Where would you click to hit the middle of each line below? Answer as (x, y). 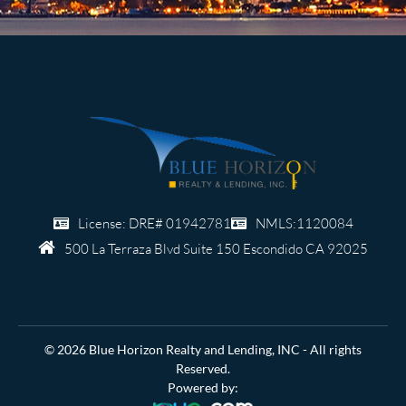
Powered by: (203, 387)
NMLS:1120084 (304, 223)
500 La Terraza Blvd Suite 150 (154, 248)
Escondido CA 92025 (305, 248)
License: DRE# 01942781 (154, 223)
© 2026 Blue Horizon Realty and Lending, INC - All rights (203, 349)
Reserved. (203, 368)
